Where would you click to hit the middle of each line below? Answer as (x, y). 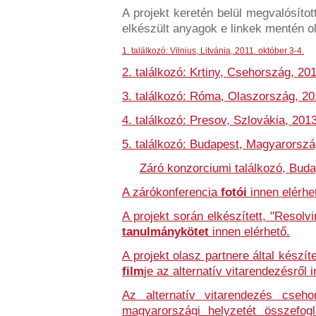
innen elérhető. (249, 232)
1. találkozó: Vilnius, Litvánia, (177, 51)
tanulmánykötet (165, 232)
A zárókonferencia (171, 192)
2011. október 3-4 (267, 51)
